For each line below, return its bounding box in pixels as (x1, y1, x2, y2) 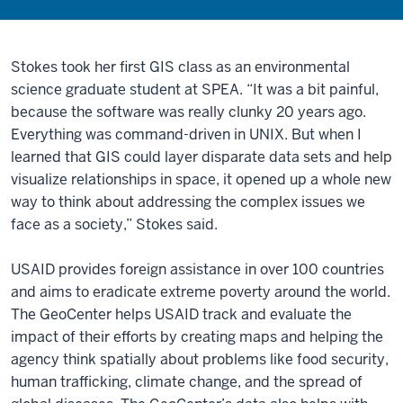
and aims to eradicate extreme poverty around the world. (11, 282, 390, 301)
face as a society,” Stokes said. (11, 215, 218, 234)
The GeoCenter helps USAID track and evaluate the (11, 305, 352, 324)
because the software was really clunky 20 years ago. (11, 103, 366, 121)
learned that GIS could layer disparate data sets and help (11, 148, 392, 166)
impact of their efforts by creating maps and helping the (11, 327, 383, 346)
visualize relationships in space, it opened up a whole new (11, 170, 391, 189)
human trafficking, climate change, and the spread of (11, 372, 363, 391)
